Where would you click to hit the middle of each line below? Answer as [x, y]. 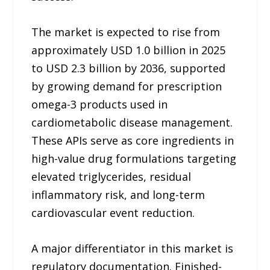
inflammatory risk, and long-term [118, 194]
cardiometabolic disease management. [132, 122]
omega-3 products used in [100, 104]
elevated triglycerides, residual [111, 176]
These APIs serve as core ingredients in [133, 140]
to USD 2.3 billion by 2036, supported [129, 68]
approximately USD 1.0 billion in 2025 [129, 50]
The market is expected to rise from [126, 32]
